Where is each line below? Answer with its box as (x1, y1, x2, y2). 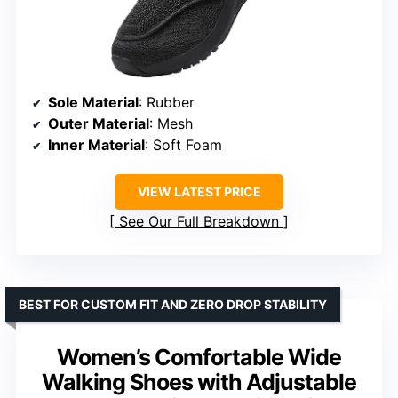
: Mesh (149, 114, 193, 132)
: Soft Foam (145, 135, 222, 154)
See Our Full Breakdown (119, 211, 279, 230)
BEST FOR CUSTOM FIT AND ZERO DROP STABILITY (19, 296, 327, 312)
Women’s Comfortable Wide (57, 343, 341, 370)
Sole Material (48, 92, 139, 111)
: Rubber (139, 92, 195, 111)
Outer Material (48, 114, 149, 132)
